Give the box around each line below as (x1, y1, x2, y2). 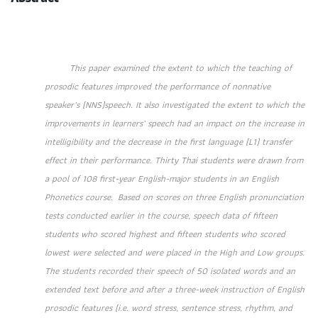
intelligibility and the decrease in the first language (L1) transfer (45, 134, 292, 149)
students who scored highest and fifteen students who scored (45, 226, 285, 241)
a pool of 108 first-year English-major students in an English (45, 171, 279, 186)
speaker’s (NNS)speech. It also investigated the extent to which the (45, 97, 305, 112)
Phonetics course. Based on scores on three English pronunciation (45, 190, 304, 204)
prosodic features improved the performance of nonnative (45, 79, 270, 94)
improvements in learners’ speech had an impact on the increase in (45, 116, 305, 131)
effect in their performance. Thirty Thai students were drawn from (45, 153, 303, 168)
